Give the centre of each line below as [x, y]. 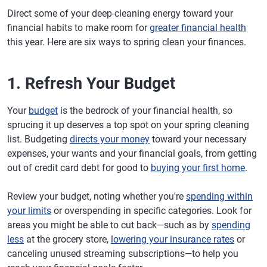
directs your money [110, 139]
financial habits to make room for [78, 28]
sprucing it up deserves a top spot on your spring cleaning [128, 125]
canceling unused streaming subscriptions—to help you [123, 254]
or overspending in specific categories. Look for [151, 211]
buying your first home [198, 168]
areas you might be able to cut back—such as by [109, 225]
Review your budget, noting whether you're [97, 196]
